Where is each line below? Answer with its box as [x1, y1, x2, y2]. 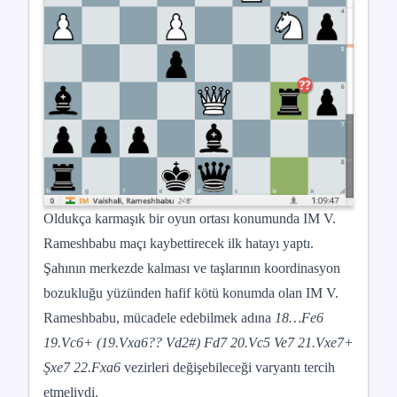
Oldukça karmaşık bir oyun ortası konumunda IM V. [43, 210, 336, 226]
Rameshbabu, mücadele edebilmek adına [43, 309, 275, 325]
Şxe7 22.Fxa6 [43, 359, 124, 375]
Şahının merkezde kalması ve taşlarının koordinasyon [43, 260, 340, 276]
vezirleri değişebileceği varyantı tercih [124, 359, 335, 375]
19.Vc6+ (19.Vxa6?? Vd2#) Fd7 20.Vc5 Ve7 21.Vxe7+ [43, 334, 354, 350]
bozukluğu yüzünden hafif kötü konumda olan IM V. [43, 284, 339, 300]
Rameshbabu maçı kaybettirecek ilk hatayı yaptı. [43, 235, 314, 251]
